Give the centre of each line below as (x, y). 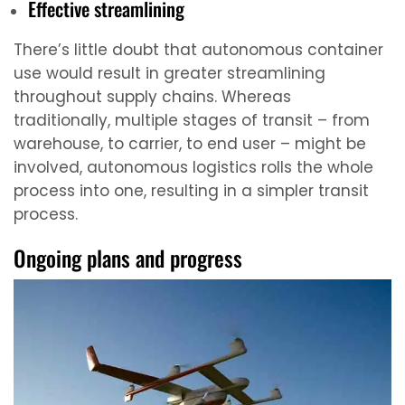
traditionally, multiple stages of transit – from (192, 120)
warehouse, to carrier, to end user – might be (190, 143)
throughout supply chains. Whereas (152, 96)
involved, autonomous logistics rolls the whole (193, 167)
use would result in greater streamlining (170, 73)
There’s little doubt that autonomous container (198, 49)
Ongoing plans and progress (128, 258)
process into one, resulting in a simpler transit (191, 190)
